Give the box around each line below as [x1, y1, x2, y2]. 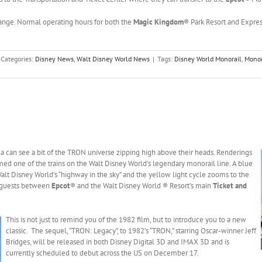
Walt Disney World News [77, 54, 150, 64]
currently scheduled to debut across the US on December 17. [6, 248, 199, 258]
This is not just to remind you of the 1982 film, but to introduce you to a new [6, 215, 246, 225]
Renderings [216, 147, 252, 158]
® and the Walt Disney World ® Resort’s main [70, 181, 213, 191]
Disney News [35, 54, 74, 64]
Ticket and [213, 181, 247, 191]
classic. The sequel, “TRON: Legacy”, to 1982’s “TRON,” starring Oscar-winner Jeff [6, 226, 256, 236]
